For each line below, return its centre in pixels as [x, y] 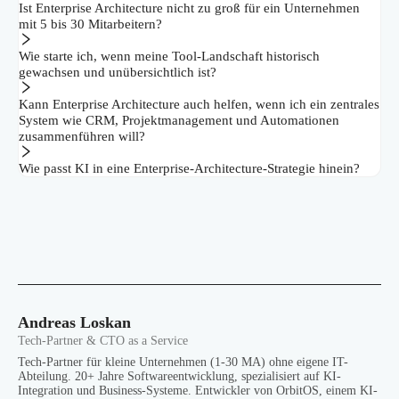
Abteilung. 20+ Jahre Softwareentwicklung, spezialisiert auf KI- [179, 377]
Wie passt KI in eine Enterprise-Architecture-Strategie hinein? [189, 169]
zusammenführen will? [82, 137]
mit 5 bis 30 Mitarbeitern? [90, 24]
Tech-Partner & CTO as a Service [103, 341]
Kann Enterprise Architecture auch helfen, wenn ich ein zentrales [199, 105]
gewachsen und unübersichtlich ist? [118, 73]
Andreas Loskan [74, 323]
